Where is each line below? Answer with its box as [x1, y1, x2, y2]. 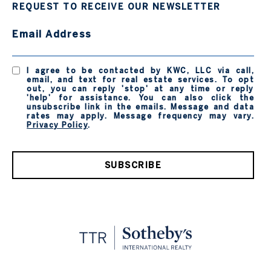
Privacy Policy [27, 120, 88, 129]
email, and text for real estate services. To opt [27, 75, 254, 84]
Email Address [12, 28, 92, 40]
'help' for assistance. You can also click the [27, 93, 254, 102]
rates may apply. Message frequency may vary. [27, 111, 254, 120]
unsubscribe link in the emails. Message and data [27, 102, 254, 111]
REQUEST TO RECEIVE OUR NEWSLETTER [12, 2, 221, 12]
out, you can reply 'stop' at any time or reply [27, 84, 254, 93]
